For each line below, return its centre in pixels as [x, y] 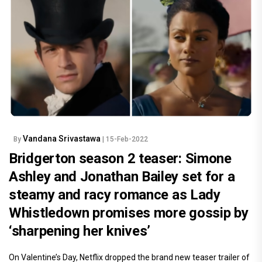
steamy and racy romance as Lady [115, 195]
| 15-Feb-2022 [125, 139]
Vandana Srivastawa [63, 139]
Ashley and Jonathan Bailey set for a [122, 177]
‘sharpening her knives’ [80, 231]
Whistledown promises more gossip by [129, 213]
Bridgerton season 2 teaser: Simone [120, 159]
